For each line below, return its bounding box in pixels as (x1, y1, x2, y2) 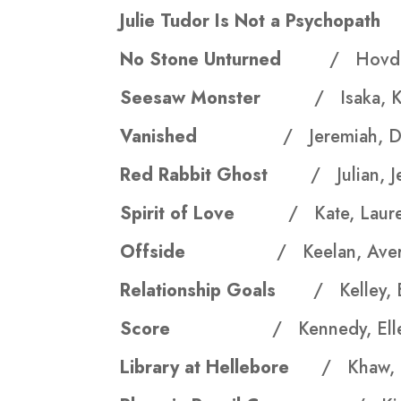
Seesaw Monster (120, 85, 315, 112)
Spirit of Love (120, 200, 289, 227)
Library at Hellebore (120, 354, 322, 381)
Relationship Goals (120, 277, 314, 304)
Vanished (120, 124, 219, 150)
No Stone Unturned (120, 47, 330, 73)
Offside (120, 239, 192, 266)
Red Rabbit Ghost (120, 162, 311, 189)
